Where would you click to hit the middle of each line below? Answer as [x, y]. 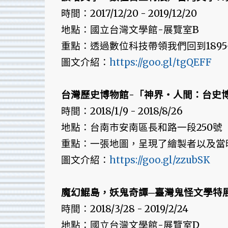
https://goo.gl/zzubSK [160, 160]
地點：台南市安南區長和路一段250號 [141, 128]
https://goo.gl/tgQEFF [160, 63]
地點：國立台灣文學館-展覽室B [130, 30]
